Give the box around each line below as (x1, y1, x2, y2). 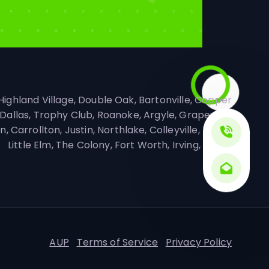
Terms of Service (76, 235, 159, 249)
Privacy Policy (165, 235, 232, 249)
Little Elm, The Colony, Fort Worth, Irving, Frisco (7, 138, 232, 153)
